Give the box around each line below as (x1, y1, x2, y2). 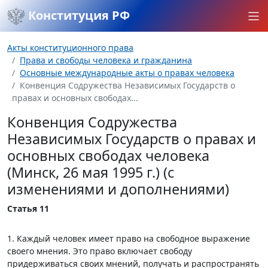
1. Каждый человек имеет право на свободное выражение (7, 233, 250, 244)
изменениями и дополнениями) (7, 179, 229, 199)
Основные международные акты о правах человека (20, 67, 234, 78)
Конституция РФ (25, 7, 130, 23)
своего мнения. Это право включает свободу (7, 245, 192, 257)
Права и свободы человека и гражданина (20, 54, 192, 66)
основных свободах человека (7, 146, 209, 165)
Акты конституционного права (7, 42, 133, 53)
